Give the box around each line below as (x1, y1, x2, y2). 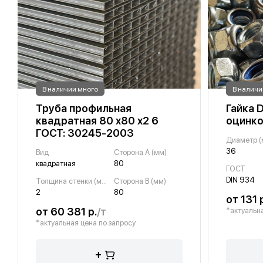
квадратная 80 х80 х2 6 (36, 114, 159, 127)
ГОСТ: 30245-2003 (36, 127, 134, 140)
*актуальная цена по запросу (36, 218, 136, 228)
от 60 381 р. (36, 205, 97, 218)
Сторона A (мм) (113, 148, 167, 157)
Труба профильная (36, 102, 131, 115)
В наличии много (42, 85, 98, 93)
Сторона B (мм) (113, 177, 166, 186)
